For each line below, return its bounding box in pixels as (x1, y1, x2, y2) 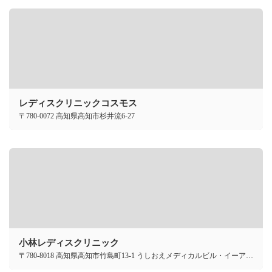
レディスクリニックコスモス (19, 98, 137, 109)
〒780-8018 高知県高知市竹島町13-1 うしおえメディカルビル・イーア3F (246, 251, 253, 260)
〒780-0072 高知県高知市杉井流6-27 (19, 112, 135, 121)
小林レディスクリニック (19, 238, 119, 248)
